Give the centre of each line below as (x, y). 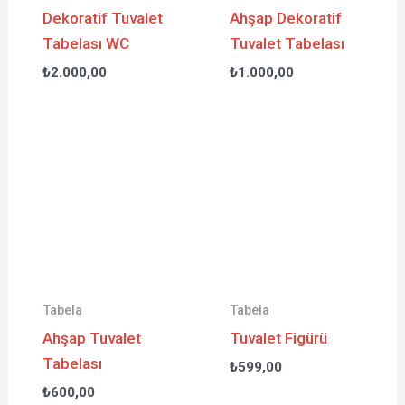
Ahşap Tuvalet (91, 339)
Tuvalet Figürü (279, 339)
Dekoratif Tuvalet (102, 19)
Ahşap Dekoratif (286, 19)
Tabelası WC (85, 44)
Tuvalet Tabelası (287, 44)
